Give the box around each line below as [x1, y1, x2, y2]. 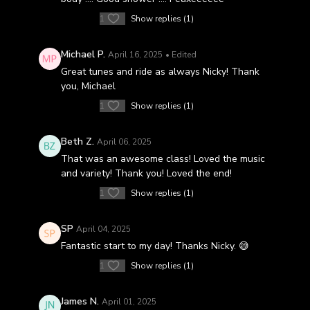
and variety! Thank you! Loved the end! [60, 167, 232, 180]
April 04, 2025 [75, 224, 131, 235]
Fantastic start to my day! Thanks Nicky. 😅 [60, 239, 249, 253]
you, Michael [60, 80, 116, 93]
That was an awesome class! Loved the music [60, 152, 265, 165]
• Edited [165, 49, 197, 60]
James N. [60, 295, 99, 308]
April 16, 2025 [107, 49, 163, 60]
